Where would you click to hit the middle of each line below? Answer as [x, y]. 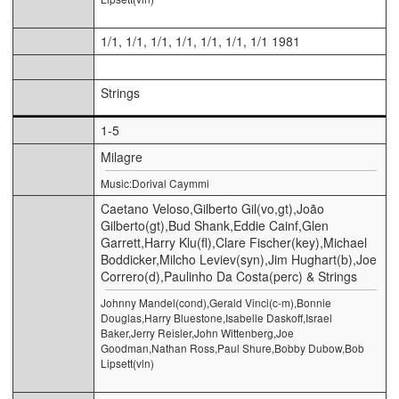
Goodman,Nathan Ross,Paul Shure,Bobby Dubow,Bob [232, 347]
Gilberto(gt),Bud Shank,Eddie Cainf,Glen [215, 225]
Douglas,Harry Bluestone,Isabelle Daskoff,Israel [216, 317]
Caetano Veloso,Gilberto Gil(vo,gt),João [212, 208]
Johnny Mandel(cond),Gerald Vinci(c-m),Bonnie [216, 302]
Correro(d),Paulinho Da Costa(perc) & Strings [229, 276]
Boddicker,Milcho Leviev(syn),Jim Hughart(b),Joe [239, 259]
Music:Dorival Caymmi [155, 183]
